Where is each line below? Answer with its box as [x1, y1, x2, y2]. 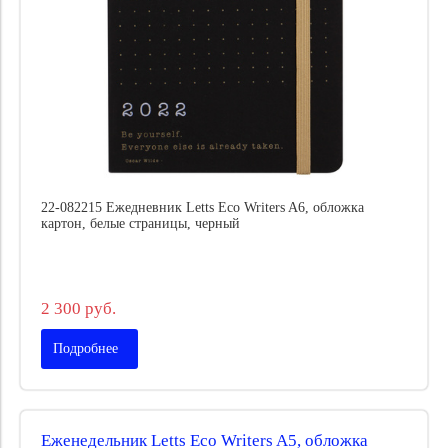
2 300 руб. [41, 298, 116, 318]
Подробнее [53, 340, 118, 356]
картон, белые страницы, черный [41, 216, 240, 232]
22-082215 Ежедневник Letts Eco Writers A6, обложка [41, 200, 364, 216]
